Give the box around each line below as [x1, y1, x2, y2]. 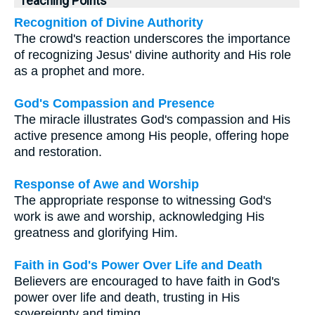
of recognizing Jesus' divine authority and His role [14, 47, 291, 62]
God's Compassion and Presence [14, 96, 214, 110]
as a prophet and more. [14, 63, 145, 78]
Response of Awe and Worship [14, 176, 199, 191]
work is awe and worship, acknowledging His [14, 209, 264, 224]
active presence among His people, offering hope [14, 128, 289, 143]
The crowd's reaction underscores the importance [14, 31, 290, 46]
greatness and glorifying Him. [14, 225, 178, 240]
